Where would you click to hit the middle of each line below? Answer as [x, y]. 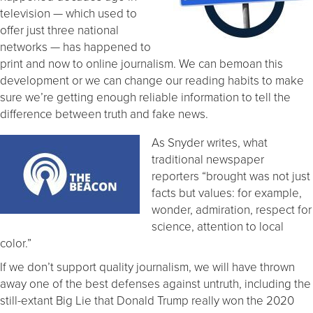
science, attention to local [218, 226]
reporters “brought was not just [231, 175]
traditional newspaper [208, 159]
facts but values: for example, [227, 192]
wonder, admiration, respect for [232, 209]
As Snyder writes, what [210, 142]
